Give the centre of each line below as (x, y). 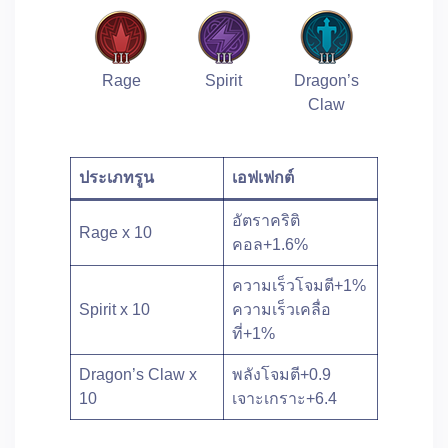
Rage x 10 (115, 232)
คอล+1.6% (270, 244)
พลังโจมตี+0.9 (281, 374)
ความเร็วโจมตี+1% (299, 285)
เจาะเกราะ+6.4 (284, 398)
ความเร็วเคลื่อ (281, 309)
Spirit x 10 (114, 309)
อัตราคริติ (266, 220)
